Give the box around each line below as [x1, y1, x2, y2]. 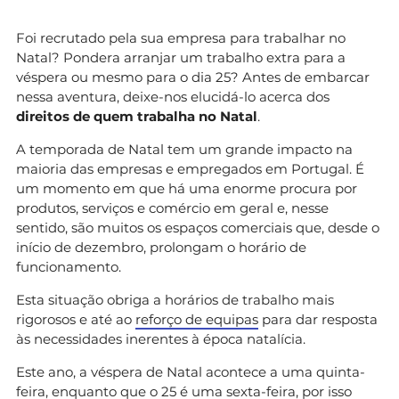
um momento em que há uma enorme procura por [16, 179, 357, 197]
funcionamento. [16, 257, 121, 275]
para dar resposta [258, 310, 378, 328]
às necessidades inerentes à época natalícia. [16, 330, 305, 347]
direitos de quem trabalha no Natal [16, 107, 257, 125]
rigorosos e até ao [16, 310, 135, 328]
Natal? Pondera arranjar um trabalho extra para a [16, 48, 346, 66]
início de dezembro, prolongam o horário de [16, 238, 306, 256]
